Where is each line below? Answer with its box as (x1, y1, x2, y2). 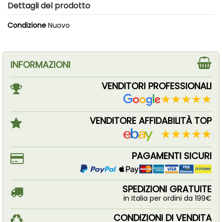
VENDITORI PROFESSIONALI (102, 79, 212, 92)
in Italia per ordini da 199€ (123, 193, 212, 204)
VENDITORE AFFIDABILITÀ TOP (90, 114, 212, 127)
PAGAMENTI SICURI (132, 150, 212, 163)
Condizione (7, 20, 46, 31)
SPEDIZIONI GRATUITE (122, 183, 212, 196)
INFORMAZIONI (10, 58, 70, 71)
